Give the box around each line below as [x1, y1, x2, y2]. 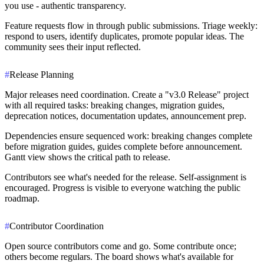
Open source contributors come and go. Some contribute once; [5, 240, 236, 251]
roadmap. [5, 193, 39, 204]
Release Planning [9, 70, 74, 80]
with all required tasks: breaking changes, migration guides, [5, 100, 225, 111]
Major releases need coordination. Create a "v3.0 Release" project [5, 90, 249, 100]
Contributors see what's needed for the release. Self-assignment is [5, 172, 246, 183]
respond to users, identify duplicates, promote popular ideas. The [5, 31, 244, 42]
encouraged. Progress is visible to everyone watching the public [5, 183, 240, 193]
